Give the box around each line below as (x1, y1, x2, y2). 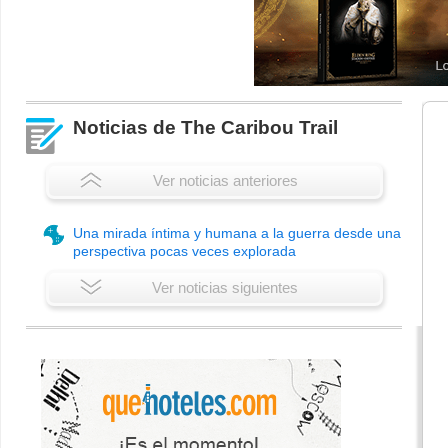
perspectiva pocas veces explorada (73, 242, 296, 259)
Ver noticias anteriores (152, 171, 298, 189)
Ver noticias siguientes (152, 278, 299, 296)
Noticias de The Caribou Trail (73, 116, 338, 138)
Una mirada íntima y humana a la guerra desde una (73, 224, 401, 241)
